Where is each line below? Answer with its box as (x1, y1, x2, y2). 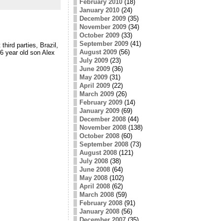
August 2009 (79, 48, 117, 56)
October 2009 (79, 31, 119, 39)
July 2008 (79, 157, 108, 165)
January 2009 (79, 107, 119, 114)
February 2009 (79, 98, 122, 106)
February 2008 (79, 199, 122, 207)
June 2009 (79, 65, 110, 73)
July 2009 (79, 56, 108, 64)
